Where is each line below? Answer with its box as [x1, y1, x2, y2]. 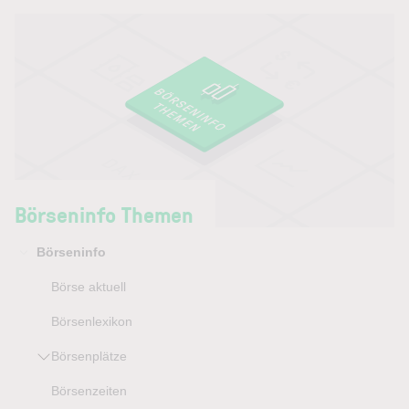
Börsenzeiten [51, 383, 127, 398]
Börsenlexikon [51, 314, 132, 329]
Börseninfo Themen [15, 199, 194, 229]
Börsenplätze [51, 349, 127, 363]
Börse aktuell [51, 279, 126, 294]
